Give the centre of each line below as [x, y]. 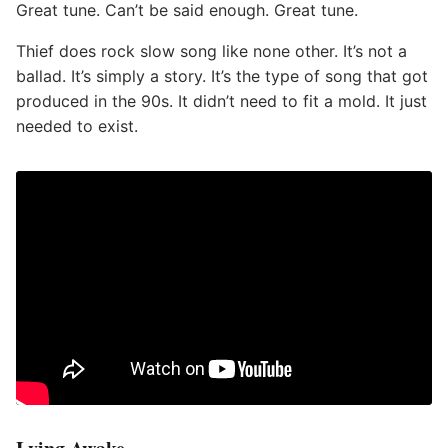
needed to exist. [77, 126]
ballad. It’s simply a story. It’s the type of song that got [222, 76]
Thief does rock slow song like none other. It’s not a [211, 51]
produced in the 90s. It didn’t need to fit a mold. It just [221, 101]
